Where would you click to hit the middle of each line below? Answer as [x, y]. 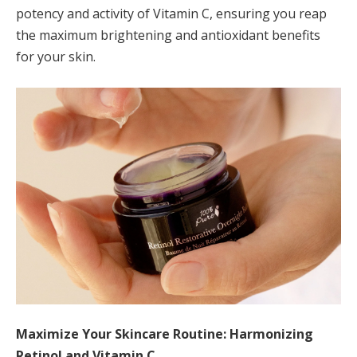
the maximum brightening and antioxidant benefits [168, 35]
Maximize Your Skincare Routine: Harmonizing [165, 334]
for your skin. [56, 56]
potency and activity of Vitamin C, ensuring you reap [171, 13]
